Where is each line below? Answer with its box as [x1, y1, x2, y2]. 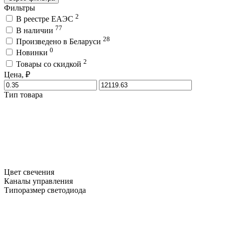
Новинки [16, 48, 50, 57]
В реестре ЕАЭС [16, 15, 75, 24]
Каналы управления [4, 176, 73, 185]
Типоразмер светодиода [4, 185, 86, 194]
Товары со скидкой [16, 59, 83, 68]
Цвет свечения [4, 167, 56, 176]
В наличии [16, 26, 55, 35]
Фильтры [4, 3, 35, 12]
